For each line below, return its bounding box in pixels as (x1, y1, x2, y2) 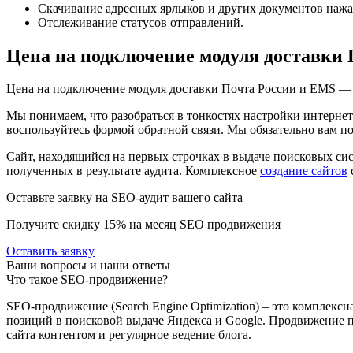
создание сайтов (260, 164, 347, 178)
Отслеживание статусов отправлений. (38, 15, 243, 29)
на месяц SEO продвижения (126, 217, 281, 232)
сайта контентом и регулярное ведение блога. (6, 328, 251, 342)
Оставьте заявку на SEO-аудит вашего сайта (6, 191, 243, 205)
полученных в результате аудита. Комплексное (6, 164, 260, 178)
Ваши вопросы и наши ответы (6, 258, 170, 273)
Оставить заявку (6, 244, 95, 258)
